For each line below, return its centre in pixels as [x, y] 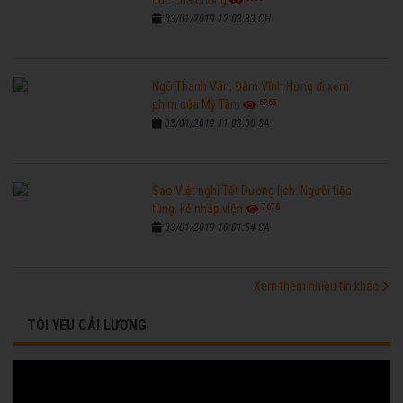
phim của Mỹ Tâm [197, 105]
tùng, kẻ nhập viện [198, 209]
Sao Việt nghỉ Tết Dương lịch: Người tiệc [252, 191]
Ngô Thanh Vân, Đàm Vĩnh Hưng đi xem [251, 87]
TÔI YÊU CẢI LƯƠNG [87, 326]
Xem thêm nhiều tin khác [318, 287]
